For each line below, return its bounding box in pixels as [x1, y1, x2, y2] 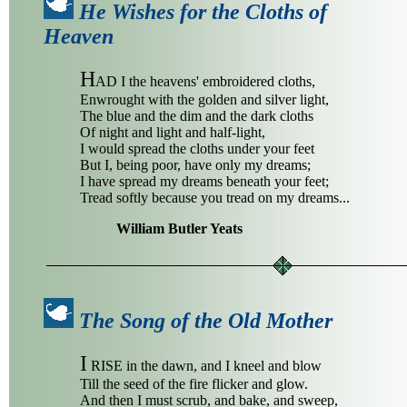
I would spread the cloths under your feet [80, 141, 314, 157]
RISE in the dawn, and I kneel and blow [87, 358, 322, 374]
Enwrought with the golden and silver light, [80, 92, 329, 108]
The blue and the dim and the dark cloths [80, 108, 313, 124]
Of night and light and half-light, [80, 124, 265, 141]
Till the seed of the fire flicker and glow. [80, 376, 308, 392]
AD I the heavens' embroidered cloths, [95, 74, 315, 90]
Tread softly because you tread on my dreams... [80, 190, 350, 206]
